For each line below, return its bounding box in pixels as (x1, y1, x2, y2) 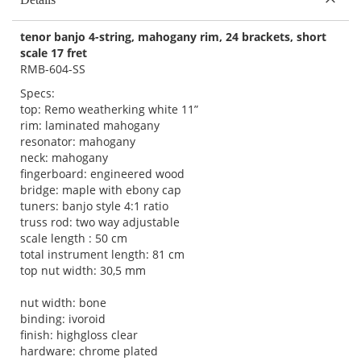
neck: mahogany (20, 149, 108, 165)
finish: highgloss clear (20, 326, 138, 342)
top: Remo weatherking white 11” (20, 101, 198, 117)
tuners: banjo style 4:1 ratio (20, 197, 168, 214)
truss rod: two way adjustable (20, 214, 180, 230)
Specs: (20, 85, 55, 101)
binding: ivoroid (20, 310, 106, 326)
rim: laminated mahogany (20, 117, 160, 133)
